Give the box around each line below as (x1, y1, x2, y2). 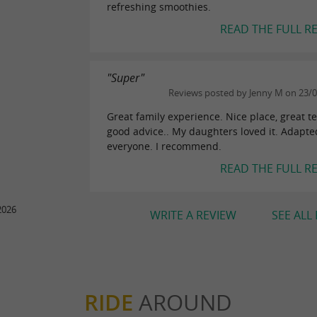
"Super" (107, 69, 145, 86)
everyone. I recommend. (107, 139, 222, 153)
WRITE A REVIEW (150, 207, 236, 223)
